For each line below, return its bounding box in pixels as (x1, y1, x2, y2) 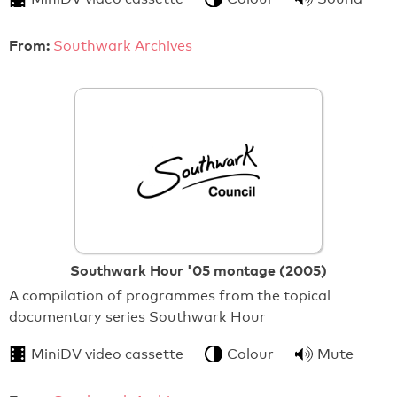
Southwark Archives (53, 37, 192, 55)
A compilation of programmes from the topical (9, 287, 331, 305)
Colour (227, 346, 274, 363)
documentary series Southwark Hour (9, 308, 266, 326)
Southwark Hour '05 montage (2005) (70, 261, 327, 280)
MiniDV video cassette (31, 346, 183, 363)
